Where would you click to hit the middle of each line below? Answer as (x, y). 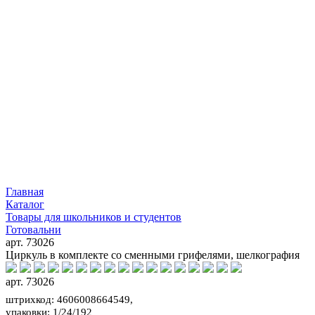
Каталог (25, 204)
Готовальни (33, 229)
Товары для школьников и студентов (94, 217)
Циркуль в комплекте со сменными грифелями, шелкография (153, 255)
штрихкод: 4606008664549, (69, 299)
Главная (25, 191)
